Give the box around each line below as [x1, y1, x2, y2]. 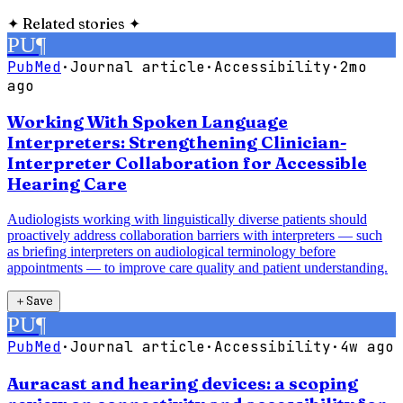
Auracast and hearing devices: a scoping [7, 372, 358, 394]
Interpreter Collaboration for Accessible [7, 153, 367, 175]
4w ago [340, 337, 394, 357]
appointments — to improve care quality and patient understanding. [7, 260, 388, 276]
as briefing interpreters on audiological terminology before [7, 244, 336, 260]
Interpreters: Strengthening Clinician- [7, 132, 346, 154]
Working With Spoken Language [7, 112, 288, 133]
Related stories [22, 13, 125, 32]
